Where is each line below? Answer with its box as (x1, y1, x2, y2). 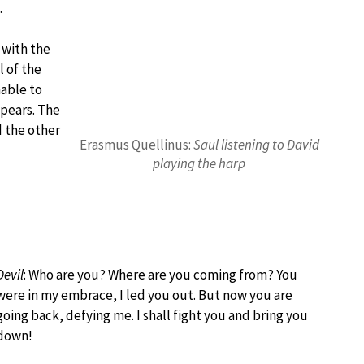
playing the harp (153, 154, 246, 172)
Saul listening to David (193, 136, 319, 154)
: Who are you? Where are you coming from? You (24, 266, 297, 284)
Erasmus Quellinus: (79, 136, 193, 154)
